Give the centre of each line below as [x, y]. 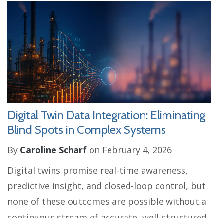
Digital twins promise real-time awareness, [98, 170]
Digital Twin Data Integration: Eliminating [106, 115]
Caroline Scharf [53, 150]
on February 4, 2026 [129, 150]
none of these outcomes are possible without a [107, 201]
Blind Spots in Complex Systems [87, 130]
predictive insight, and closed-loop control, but [107, 186]
